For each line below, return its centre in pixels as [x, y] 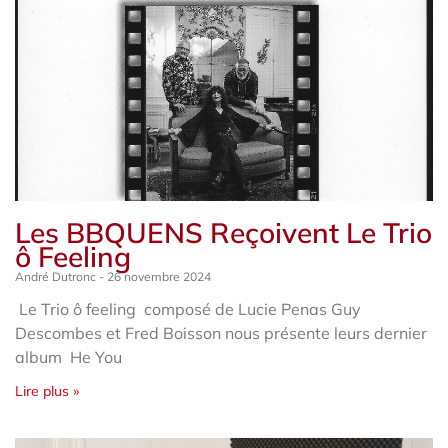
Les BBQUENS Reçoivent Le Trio [223, 232]
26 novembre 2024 [157, 276]
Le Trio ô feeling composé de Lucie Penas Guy [188, 308]
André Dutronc [57, 276]
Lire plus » [47, 390]
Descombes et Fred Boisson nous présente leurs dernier [221, 332]
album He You [68, 356]
